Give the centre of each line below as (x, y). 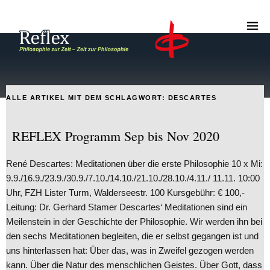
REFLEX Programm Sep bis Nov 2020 (116, 136)
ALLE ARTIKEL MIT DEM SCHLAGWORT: (87, 97)
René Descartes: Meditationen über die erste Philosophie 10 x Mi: (134, 163)
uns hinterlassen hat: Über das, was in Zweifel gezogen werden (130, 250)
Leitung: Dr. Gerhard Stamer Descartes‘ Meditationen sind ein (127, 207)
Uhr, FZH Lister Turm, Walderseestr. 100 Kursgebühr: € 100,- (125, 192)
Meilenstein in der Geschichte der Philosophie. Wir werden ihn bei (134, 221)
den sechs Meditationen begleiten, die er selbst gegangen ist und (132, 236)
